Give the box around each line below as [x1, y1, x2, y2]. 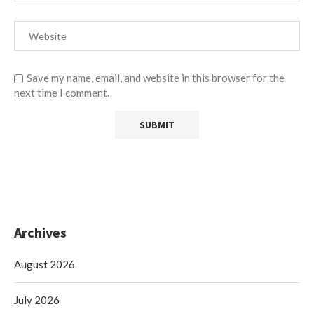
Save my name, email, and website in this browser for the [27, 71, 285, 84]
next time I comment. [14, 86, 109, 99]
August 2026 [14, 257, 75, 271]
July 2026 [14, 293, 60, 306]
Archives [14, 223, 67, 241]
